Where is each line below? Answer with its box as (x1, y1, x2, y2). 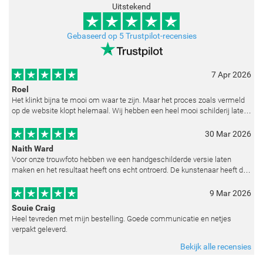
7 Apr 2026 (211, 69, 251, 79)
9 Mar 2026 (210, 188, 251, 198)
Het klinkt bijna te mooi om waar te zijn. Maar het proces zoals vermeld (12, 95, 245, 104)
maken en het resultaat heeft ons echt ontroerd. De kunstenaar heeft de (12, 165, 247, 174)
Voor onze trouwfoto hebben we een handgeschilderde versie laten (12, 154, 231, 164)
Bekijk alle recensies (180, 241, 251, 251)
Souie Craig (12, 203, 55, 213)
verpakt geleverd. (12, 224, 68, 234)
